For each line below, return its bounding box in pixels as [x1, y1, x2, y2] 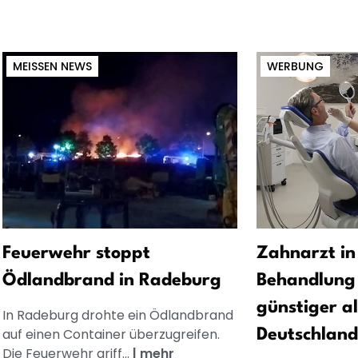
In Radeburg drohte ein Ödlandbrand [2, 305, 233, 324]
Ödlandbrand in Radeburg [2, 271, 221, 289]
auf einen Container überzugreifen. [2, 324, 220, 344]
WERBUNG [267, 58, 324, 74]
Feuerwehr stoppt [2, 244, 150, 262]
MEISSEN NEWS [12, 58, 86, 74]
